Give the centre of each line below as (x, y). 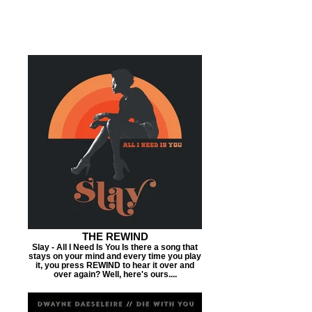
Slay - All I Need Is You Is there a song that (115, 247)
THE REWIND (115, 236)
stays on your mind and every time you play (115, 256)
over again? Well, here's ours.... (115, 274)
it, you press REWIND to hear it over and (115, 265)
